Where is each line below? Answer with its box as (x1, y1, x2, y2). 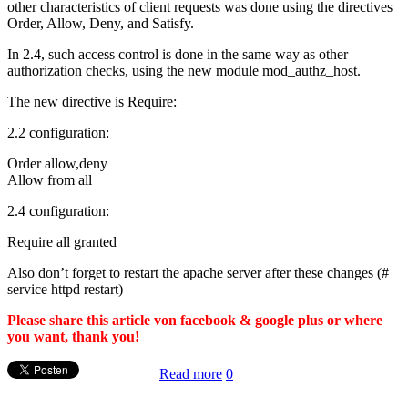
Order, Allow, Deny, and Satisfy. (7, 15, 194, 31)
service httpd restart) (7, 280, 123, 297)
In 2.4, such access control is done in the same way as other (7, 46, 348, 62)
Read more (159, 365, 222, 382)
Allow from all (7, 171, 92, 188)
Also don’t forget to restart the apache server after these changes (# (7, 264, 389, 280)
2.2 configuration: (7, 124, 109, 140)
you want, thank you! (7, 328, 139, 344)
